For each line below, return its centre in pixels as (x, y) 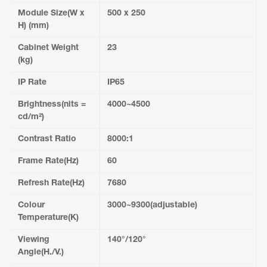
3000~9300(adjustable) (152, 205)
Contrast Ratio (47, 139)
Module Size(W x (51, 13)
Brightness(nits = (52, 105)
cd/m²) (31, 117)
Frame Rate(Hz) (48, 161)
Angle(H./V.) (41, 252)
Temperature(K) (48, 218)
